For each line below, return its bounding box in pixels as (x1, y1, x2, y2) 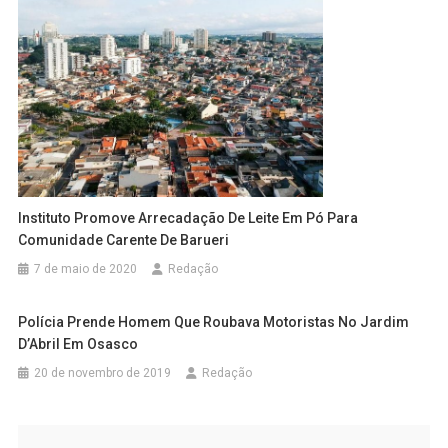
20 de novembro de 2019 (34, 365, 172, 380)
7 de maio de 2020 (34, 261, 138, 276)
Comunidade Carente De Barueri (18, 231, 230, 248)
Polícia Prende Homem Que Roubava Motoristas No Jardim (18, 313, 410, 330)
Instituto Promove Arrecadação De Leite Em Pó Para (18, 209, 359, 226)
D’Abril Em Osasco (18, 335, 139, 352)
